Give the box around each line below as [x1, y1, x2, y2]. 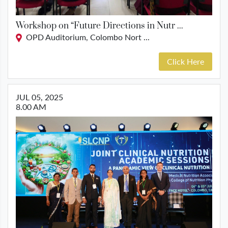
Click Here [167, 56, 204, 67]
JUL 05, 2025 [16, 92, 63, 102]
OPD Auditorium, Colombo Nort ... [22, 32, 150, 42]
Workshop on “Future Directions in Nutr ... [16, 20, 183, 32]
